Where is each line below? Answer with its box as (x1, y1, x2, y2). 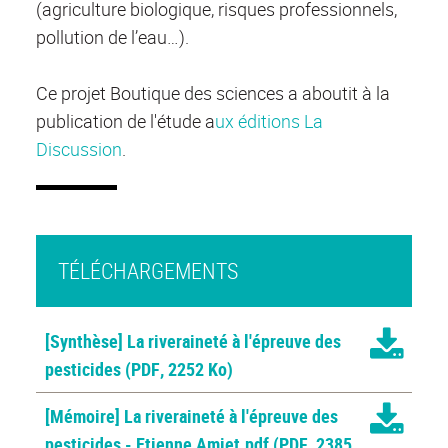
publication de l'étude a (36, 109, 215, 134)
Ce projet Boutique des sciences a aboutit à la (36, 81, 390, 106)
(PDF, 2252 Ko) (125, 357, 233, 382)
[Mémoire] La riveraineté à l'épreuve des (45, 404, 338, 429)
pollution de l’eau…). (36, 25, 189, 50)
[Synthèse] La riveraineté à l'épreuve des (45, 329, 341, 354)
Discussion (36, 137, 122, 162)
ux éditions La (215, 109, 323, 134)
